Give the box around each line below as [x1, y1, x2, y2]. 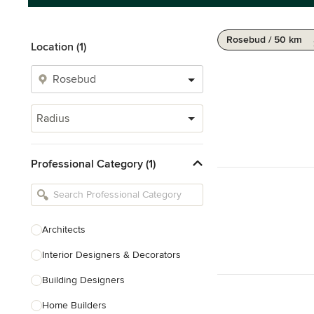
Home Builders [42, 299, 107, 311]
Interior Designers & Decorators [42, 249, 181, 261]
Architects [42, 224, 86, 235]
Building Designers [42, 274, 125, 286]
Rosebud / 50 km [226, 34, 302, 46]
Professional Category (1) [31, 156, 156, 171]
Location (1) [31, 40, 86, 54]
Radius [36, 111, 69, 125]
